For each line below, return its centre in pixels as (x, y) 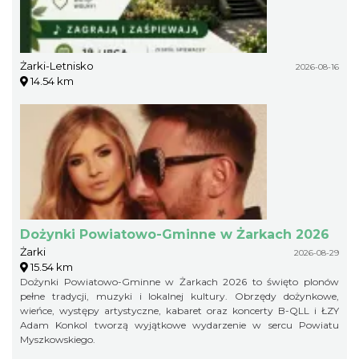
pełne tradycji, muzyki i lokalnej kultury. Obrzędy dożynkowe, (179, 296)
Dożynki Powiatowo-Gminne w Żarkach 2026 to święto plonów (179, 281)
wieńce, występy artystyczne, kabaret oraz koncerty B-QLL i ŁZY (179, 310)
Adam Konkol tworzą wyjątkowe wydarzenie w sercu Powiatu (179, 325)
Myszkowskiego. (58, 339)
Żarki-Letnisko (57, 65)
